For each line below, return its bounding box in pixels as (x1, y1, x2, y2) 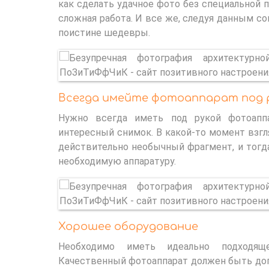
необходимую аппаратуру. (58, 155, 176, 167)
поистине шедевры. (58, 26, 150, 38)
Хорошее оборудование (58, 220, 198, 232)
